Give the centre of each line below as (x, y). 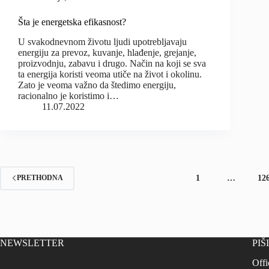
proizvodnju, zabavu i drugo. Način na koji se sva (112, 63)
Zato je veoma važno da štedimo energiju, (97, 85)
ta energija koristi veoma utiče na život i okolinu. (110, 74)
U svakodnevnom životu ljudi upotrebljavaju (102, 41)
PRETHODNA (40, 178)
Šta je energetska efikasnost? (72, 22)
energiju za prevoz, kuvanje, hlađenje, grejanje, (107, 52)
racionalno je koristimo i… (68, 95)
